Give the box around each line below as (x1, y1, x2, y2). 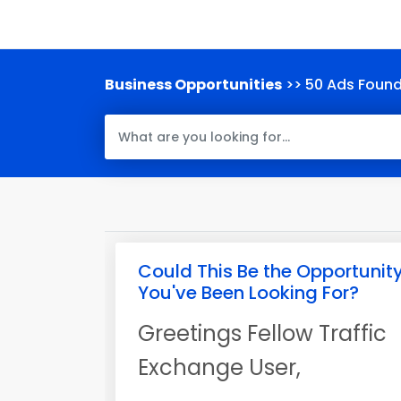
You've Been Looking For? (138, 280, 359, 305)
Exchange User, (138, 353, 301, 382)
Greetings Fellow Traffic (138, 319, 387, 348)
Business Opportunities (105, 74, 282, 95)
